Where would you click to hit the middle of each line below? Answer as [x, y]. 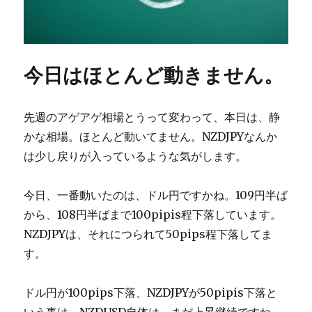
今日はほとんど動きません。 [154, 75]
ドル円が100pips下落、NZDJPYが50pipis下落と [151, 292]
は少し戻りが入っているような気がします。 [135, 156]
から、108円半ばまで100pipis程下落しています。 [153, 214]
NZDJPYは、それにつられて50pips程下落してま [148, 234]
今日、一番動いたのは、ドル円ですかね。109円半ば [156, 195]
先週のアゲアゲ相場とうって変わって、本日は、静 [152, 117]
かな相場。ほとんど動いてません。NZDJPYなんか [151, 136]
